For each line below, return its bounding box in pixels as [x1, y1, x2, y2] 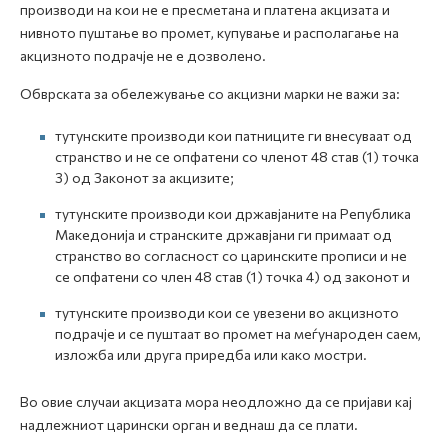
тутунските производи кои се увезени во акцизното [55, 304, 399, 321]
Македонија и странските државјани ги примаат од [55, 226, 392, 243]
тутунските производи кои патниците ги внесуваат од [55, 127, 412, 144]
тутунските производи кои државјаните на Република [55, 205, 411, 222]
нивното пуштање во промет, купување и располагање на [20, 24, 399, 41]
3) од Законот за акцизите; [55, 169, 234, 186]
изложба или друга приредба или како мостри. [55, 346, 367, 363]
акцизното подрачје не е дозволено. [20, 47, 266, 64]
